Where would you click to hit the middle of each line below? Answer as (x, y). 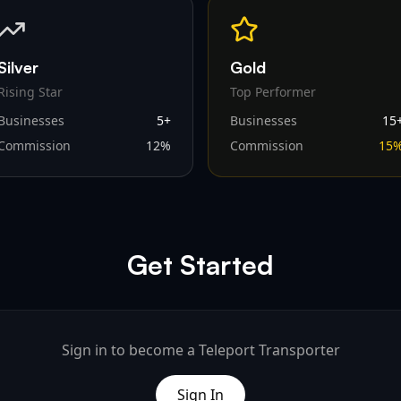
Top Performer (273, 92)
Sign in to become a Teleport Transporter (200, 350)
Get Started (200, 264)
